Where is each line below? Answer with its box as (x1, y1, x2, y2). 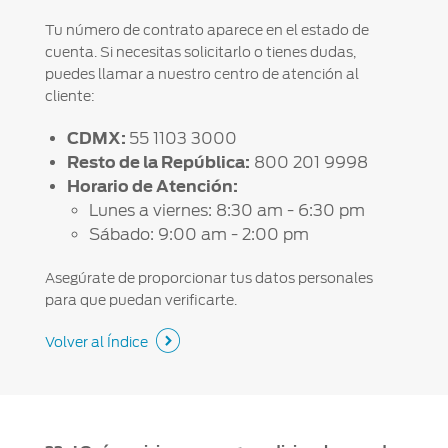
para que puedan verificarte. (44, 291, 237, 308)
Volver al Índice (44, 333, 148, 350)
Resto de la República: (66, 152, 250, 172)
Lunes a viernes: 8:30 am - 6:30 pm (88, 200, 365, 220)
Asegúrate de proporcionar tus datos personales (44, 269, 373, 286)
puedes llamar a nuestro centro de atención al (44, 65, 359, 82)
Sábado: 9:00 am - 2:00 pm (88, 224, 309, 244)
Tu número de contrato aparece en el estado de (44, 21, 369, 38)
